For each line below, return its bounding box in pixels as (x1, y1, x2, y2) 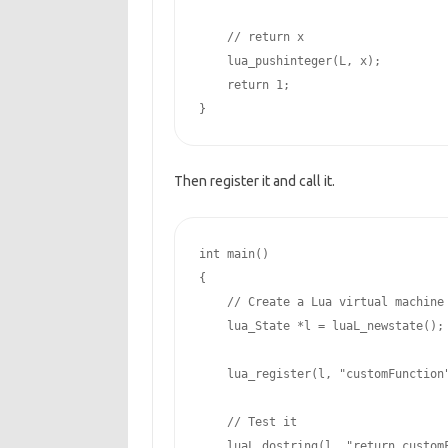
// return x (226, 30, 304, 44)
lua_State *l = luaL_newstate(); (198, 319, 444, 333)
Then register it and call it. (173, 173, 335, 189)
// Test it (226, 415, 297, 429)
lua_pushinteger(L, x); (198, 54, 381, 68)
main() (219, 247, 269, 261)
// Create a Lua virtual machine (226, 295, 444, 309)
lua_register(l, (198, 367, 339, 381)
